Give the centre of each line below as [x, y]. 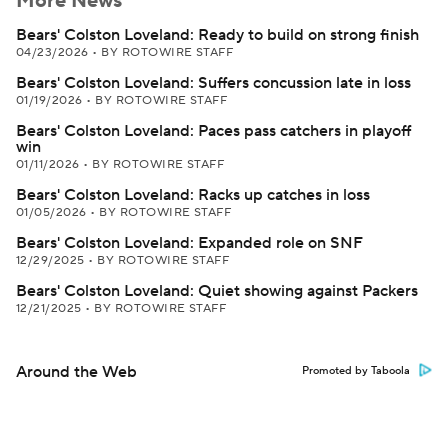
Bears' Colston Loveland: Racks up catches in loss [193, 195]
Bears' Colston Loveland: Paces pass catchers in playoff [213, 131]
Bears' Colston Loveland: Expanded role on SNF [189, 243]
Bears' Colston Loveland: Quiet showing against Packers [217, 291]
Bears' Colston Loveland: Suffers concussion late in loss [213, 83]
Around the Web [76, 372]
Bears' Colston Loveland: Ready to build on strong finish [217, 35]
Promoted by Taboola [356, 371]
